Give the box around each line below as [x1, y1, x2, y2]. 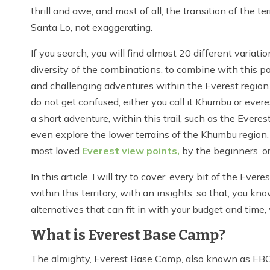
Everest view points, [82, 145, 180, 157]
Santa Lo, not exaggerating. [31, 21, 152, 34]
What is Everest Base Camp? [31, 227, 225, 244]
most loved [31, 145, 82, 157]
